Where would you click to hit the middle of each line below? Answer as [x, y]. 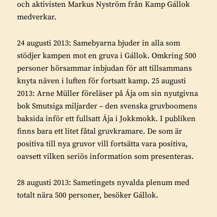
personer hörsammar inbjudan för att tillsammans [104, 68]
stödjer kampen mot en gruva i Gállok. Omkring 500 [107, 55]
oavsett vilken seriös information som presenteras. [105, 156]
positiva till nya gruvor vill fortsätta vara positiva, [102, 144]
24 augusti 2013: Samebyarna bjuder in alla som [99, 43]
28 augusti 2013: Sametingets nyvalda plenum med [103, 182]
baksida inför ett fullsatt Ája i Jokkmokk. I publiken [106, 118]
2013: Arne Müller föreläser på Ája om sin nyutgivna [108, 93]
